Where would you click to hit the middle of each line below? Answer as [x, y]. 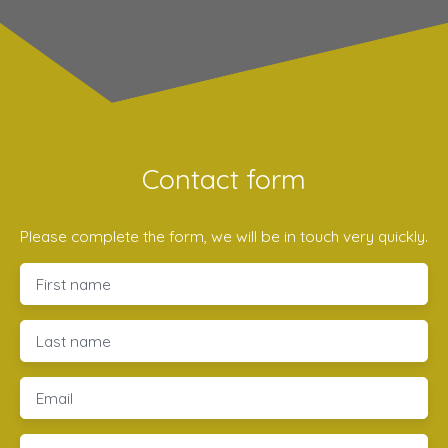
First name [73, 284]
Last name [73, 341]
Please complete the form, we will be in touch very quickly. [224, 236]
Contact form [224, 179]
